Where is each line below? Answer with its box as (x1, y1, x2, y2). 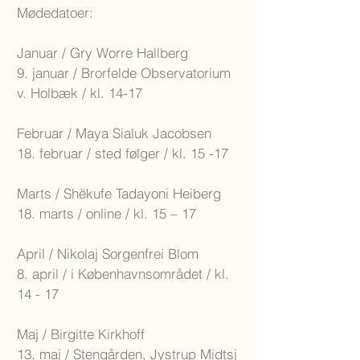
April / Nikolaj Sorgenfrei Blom (17, 245, 198, 262)
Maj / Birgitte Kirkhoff (17, 325, 145, 342)
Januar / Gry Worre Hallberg (17, 44, 188, 61)
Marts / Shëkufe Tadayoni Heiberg (17, 185, 221, 202)
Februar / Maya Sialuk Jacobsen (17, 125, 211, 141)
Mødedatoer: (17, 4, 93, 21)
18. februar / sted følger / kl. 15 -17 (17, 145, 228, 162)
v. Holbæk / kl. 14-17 (17, 84, 142, 101)
